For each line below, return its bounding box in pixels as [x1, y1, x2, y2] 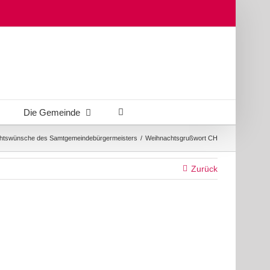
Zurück [191, 164, 218, 174]
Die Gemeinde [23, 107, 80, 118]
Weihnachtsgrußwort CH [145, 134, 218, 142]
